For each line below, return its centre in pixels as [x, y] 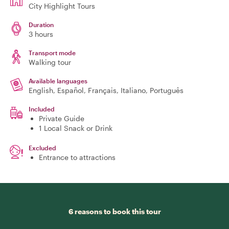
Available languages [58, 81]
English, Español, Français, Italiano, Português [106, 90]
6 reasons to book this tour [114, 211]
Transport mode [52, 53]
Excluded [42, 148]
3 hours [41, 34]
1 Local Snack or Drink [76, 128]
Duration [41, 25]
